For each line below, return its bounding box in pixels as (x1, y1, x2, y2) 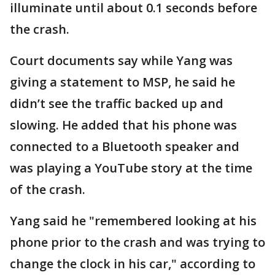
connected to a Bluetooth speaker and (10, 138, 239, 155)
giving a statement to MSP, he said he (10, 74, 235, 91)
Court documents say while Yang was (10, 52, 233, 69)
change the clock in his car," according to (10, 255, 255, 273)
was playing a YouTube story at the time (10, 160, 252, 177)
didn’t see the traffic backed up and (10, 95, 223, 112)
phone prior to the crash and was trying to (10, 234, 265, 251)
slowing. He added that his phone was (10, 117, 237, 134)
